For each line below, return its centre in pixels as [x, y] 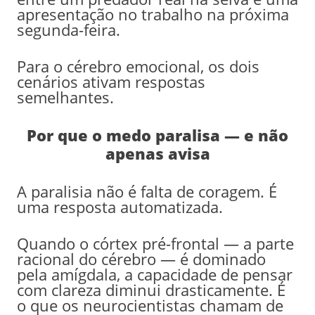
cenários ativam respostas [111, 81]
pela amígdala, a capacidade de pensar [154, 274]
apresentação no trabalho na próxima [153, 14]
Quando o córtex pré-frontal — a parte [155, 243]
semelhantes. [65, 97]
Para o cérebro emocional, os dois [138, 66]
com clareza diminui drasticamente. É [151, 289]
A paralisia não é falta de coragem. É [147, 191]
